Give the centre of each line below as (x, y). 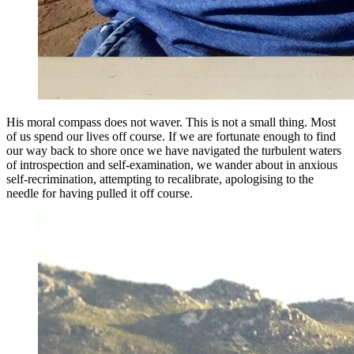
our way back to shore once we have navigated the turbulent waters (174, 151)
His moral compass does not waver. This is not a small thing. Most (171, 122)
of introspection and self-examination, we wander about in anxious (172, 165)
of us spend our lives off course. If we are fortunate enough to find (171, 137)
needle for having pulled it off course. (100, 194)
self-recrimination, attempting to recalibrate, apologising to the (160, 179)
